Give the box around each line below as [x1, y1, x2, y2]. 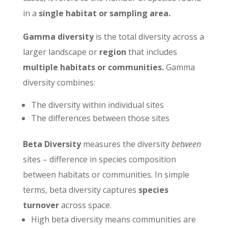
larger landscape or [22, 46, 97, 58]
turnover [22, 199, 59, 211]
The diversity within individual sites [31, 99, 164, 110]
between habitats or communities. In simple [22, 168, 189, 180]
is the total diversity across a [93, 31, 204, 42]
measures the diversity [80, 138, 172, 150]
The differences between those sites [31, 112, 169, 124]
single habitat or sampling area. [36, 7, 173, 19]
